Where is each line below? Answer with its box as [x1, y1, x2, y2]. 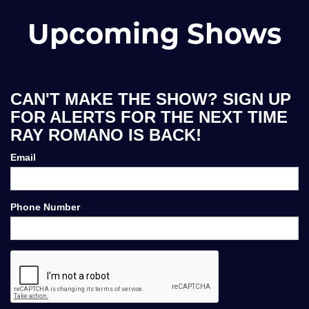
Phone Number [10, 201, 80, 212]
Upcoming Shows [28, 16, 281, 50]
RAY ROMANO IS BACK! [10, 125, 201, 144]
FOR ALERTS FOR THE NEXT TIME [10, 107, 288, 126]
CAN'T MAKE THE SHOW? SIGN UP [10, 89, 291, 108]
